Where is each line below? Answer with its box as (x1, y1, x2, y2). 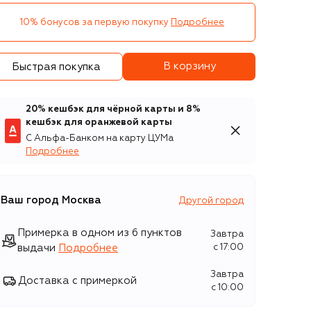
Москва (62, 195, 101, 205)
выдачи (17, 243, 56, 253)
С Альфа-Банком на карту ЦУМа (26, 134, 174, 143)
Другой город (179, 196, 244, 205)
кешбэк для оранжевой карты (26, 118, 172, 127)
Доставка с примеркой (18, 276, 137, 286)
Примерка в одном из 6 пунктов (17, 228, 182, 238)
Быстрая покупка (11, 61, 101, 72)
